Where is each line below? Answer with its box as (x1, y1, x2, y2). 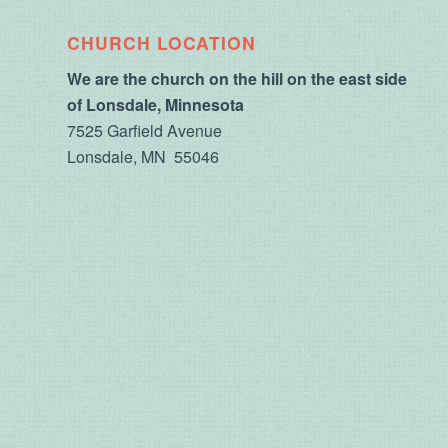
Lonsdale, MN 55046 (67, 144, 219, 168)
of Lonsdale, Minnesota (67, 92, 244, 116)
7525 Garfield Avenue (67, 118, 222, 142)
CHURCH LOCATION (67, 30, 256, 56)
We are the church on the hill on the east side (67, 66, 407, 90)
